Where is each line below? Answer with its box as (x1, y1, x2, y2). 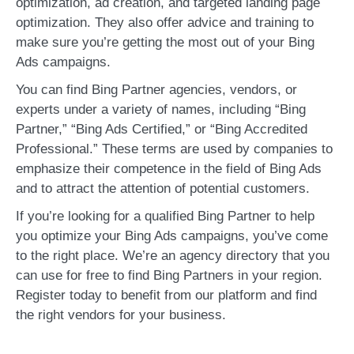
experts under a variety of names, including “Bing (16, 102, 306, 117)
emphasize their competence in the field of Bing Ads (16, 161, 322, 176)
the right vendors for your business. (16, 307, 226, 322)
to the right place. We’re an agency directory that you (16, 248, 330, 263)
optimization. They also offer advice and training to (16, 15, 314, 30)
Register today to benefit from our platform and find (16, 288, 317, 303)
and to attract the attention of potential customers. (16, 181, 310, 196)
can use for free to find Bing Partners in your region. (16, 268, 322, 283)
